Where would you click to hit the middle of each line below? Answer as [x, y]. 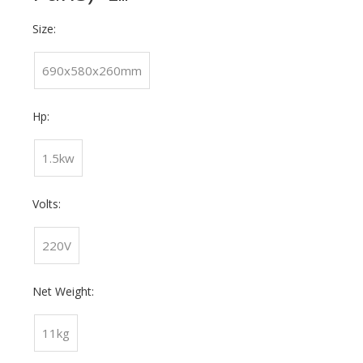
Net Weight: [63, 291]
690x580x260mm [92, 70]
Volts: [47, 204]
